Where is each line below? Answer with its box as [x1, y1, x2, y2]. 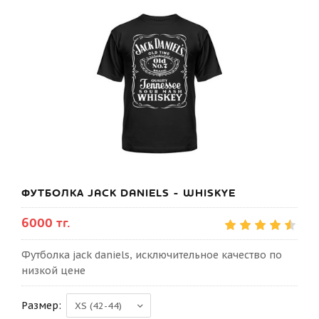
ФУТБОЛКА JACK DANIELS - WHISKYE [21, 186, 236, 200]
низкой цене [21, 264, 85, 277]
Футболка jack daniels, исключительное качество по [21, 249, 282, 261]
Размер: [21, 298, 61, 312]
